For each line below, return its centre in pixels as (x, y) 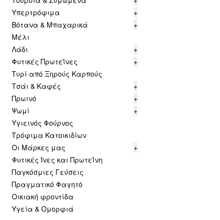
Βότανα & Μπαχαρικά (50, 25)
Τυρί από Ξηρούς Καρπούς (57, 74)
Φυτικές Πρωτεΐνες (45, 61)
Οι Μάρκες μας (39, 147)
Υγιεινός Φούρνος (42, 123)
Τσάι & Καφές (36, 86)
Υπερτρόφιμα (36, 12)
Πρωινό (24, 98)
